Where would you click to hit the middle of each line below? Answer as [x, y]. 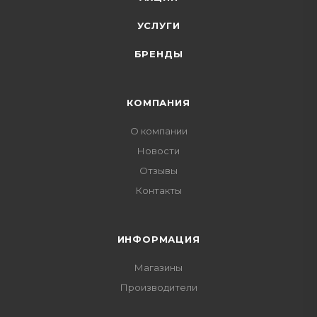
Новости [158, 151]
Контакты [158, 190]
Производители [158, 287]
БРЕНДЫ [158, 54]
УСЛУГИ [158, 25]
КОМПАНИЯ [158, 103]
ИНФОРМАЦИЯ [158, 239]
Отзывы [158, 171]
